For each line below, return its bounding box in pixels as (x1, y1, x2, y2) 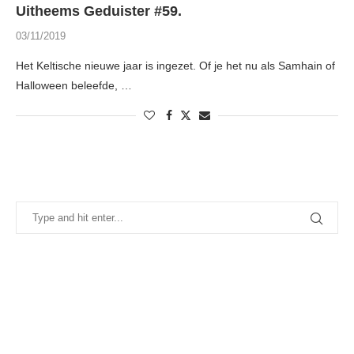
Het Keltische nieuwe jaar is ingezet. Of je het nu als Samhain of (16, 59, 335, 73)
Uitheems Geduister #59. (16, 3, 182, 20)
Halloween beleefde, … (16, 79, 132, 92)
